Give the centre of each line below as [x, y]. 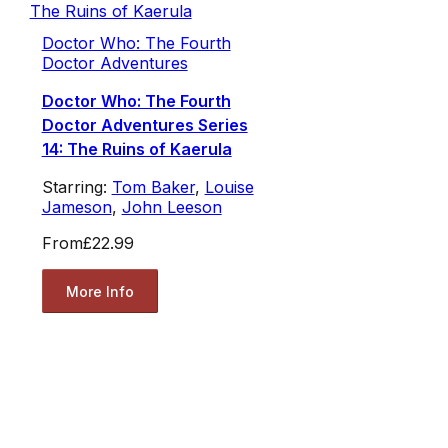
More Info [99, 291]
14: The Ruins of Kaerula [136, 149]
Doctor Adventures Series [144, 125]
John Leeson [171, 207]
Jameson [76, 207]
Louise [229, 187]
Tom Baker [153, 187]
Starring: [76, 187]
